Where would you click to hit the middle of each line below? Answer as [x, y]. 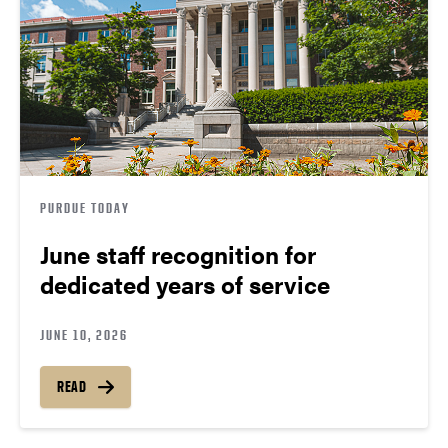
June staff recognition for [178, 254]
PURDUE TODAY [85, 208]
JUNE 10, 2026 [84, 335]
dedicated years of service [185, 284]
